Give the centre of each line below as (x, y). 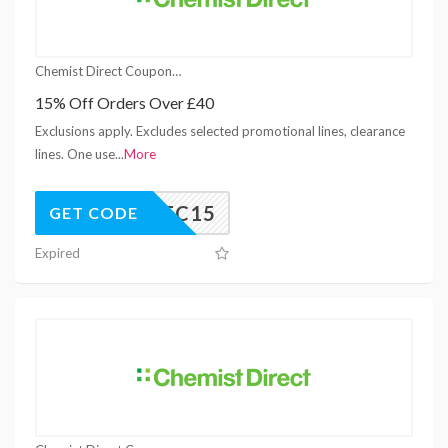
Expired (57, 252)
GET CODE (93, 212)
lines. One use (75, 153)
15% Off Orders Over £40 (124, 102)
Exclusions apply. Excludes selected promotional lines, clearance (220, 130)
